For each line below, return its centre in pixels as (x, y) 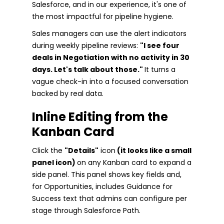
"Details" (81, 150)
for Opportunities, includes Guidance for (102, 186)
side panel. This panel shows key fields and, (107, 174)
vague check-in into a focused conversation (110, 81)
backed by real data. (68, 93)
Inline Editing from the (100, 116)
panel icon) (54, 162)
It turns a (160, 69)
